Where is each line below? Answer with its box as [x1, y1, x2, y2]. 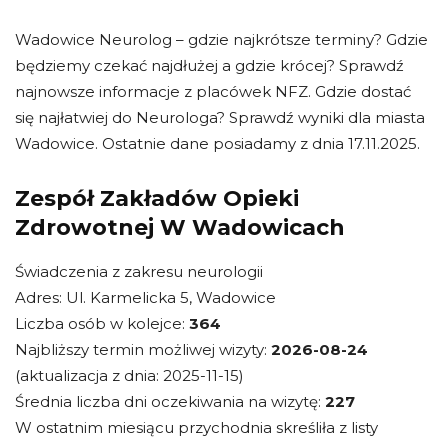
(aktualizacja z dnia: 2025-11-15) [15, 366, 244, 386]
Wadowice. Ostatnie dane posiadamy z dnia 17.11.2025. [15, 134, 420, 154]
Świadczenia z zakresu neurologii [15, 262, 263, 282]
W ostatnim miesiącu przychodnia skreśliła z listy [15, 418, 378, 438]
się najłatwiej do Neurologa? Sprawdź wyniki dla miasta [15, 108, 425, 128]
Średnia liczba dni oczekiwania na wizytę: [15, 392, 325, 412]
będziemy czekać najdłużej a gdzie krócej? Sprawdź [15, 56, 404, 76]
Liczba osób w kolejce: [15, 314, 189, 334]
